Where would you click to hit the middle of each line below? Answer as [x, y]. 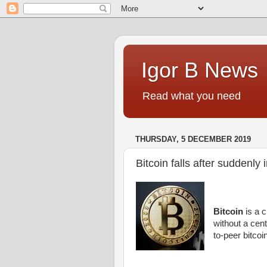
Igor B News [200, 70]
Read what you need [192, 96]
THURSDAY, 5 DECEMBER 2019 [193, 139]
